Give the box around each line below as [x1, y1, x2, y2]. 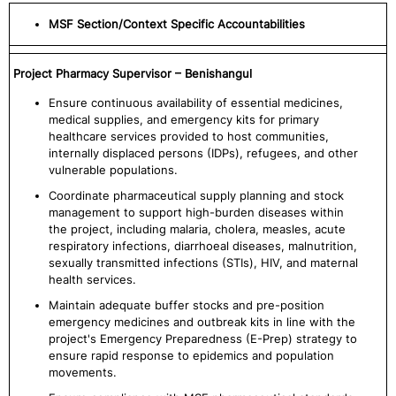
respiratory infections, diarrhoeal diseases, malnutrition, [49, 239, 357, 253]
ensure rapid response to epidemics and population [49, 348, 334, 362]
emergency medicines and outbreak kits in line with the [49, 315, 355, 329]
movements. [49, 365, 117, 379]
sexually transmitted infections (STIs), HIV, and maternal [49, 255, 358, 270]
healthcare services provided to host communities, [49, 129, 329, 143]
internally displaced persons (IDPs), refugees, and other [49, 146, 358, 160]
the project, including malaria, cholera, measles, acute [49, 222, 346, 236]
